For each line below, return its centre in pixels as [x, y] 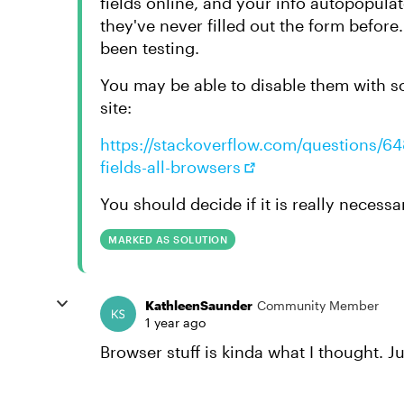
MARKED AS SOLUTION [168, 239]
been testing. [152, 48]
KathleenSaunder [199, 305]
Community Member [318, 305]
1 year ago [175, 322]
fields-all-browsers [170, 167]
